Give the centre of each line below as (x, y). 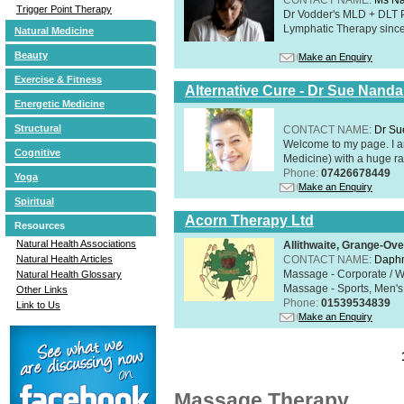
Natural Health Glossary (69, 274)
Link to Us (38, 304)
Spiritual (34, 201)
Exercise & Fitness (58, 79)
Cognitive (37, 152)
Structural (38, 128)
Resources (40, 225)
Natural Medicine (54, 30)
